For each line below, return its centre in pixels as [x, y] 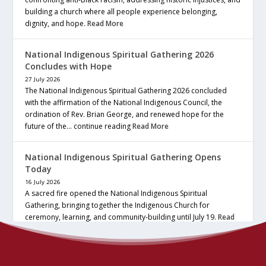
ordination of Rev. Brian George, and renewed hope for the [125, 115]
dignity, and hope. [56, 24]
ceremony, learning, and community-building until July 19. [122, 217]
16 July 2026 [43, 182]
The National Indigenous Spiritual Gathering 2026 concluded [126, 91]
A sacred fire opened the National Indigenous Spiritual [116, 194]
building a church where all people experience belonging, [121, 12]
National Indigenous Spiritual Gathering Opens [123, 157]
